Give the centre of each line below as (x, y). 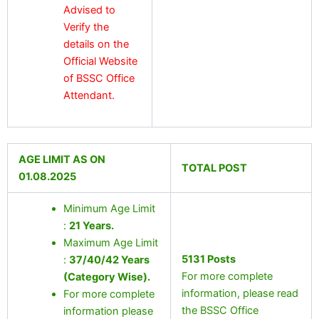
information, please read (240, 293)
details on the (96, 44)
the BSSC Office (220, 310)
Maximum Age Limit (111, 242)
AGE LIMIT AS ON (62, 159)
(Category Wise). (107, 277)
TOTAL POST (214, 168)
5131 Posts (208, 259)
